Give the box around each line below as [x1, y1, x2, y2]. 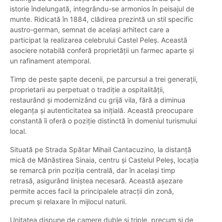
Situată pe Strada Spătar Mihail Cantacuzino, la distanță [10, 145, 191, 154]
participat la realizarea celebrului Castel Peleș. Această [10, 36, 187, 45]
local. [10, 127, 27, 136]
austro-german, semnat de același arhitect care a [10, 25, 169, 34]
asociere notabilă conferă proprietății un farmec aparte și [10, 46, 194, 55]
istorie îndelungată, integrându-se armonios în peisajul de [10, 4, 194, 13]
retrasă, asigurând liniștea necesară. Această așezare [10, 176, 183, 185]
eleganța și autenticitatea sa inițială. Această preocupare [10, 106, 193, 115]
